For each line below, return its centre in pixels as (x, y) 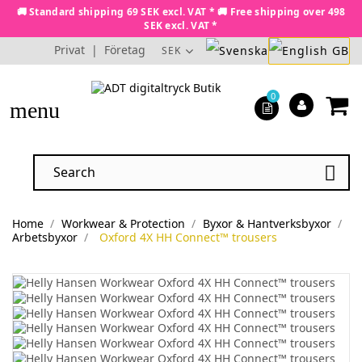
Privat (69, 50)
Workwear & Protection (123, 224)
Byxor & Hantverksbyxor (267, 224)
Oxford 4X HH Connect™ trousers (188, 238)
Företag (125, 50)
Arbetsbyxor (45, 238)
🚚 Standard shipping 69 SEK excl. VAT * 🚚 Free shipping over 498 (181, 12)
